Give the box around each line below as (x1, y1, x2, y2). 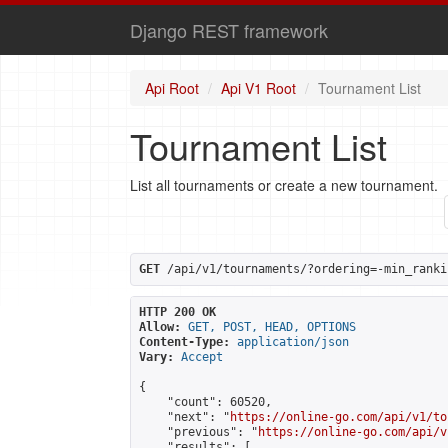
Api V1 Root (221, 78, 296, 98)
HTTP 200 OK (139, 305, 216, 319)
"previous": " (139, 425, 258, 439)
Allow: (139, 320, 181, 334)
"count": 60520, (139, 395, 272, 409)
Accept (181, 350, 223, 364)
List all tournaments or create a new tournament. (130, 175, 438, 195)
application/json (237, 335, 349, 349)
